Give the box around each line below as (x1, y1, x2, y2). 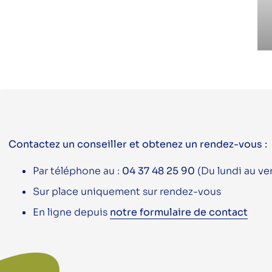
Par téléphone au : (33, 164, 120, 177)
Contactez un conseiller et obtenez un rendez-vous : (8, 137, 267, 151)
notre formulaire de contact (110, 205, 248, 219)
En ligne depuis (33, 205, 110, 219)
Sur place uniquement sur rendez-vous (33, 185, 221, 198)
